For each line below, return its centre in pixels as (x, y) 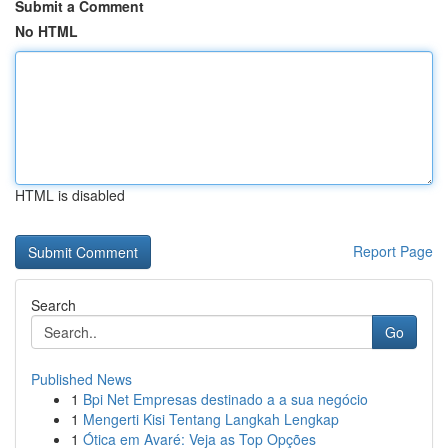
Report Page (393, 251)
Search (53, 305)
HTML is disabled (70, 195)
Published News (81, 379)
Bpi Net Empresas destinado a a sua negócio (225, 399)
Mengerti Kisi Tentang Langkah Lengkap (211, 419)
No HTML (46, 31)
